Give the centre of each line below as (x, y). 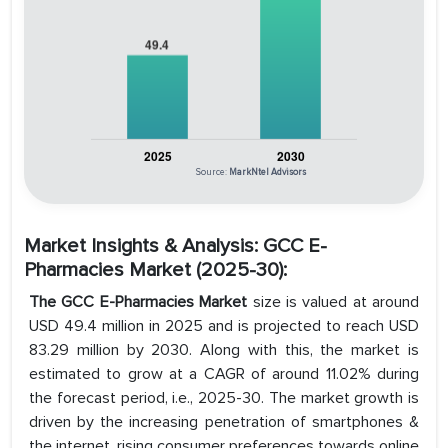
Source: (212, 173)
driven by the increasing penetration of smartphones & (224, 422)
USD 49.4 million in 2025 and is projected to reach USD (224, 326)
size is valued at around (335, 302)
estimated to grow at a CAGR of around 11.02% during (224, 374)
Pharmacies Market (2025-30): (155, 270)
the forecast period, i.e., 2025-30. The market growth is (224, 398)
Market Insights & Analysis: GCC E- (175, 246)
